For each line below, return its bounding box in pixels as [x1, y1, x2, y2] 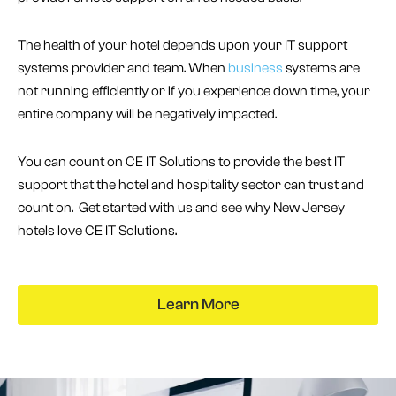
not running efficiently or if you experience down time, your [18, 83, 370, 100]
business [228, 60, 283, 77]
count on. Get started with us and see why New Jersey [18, 200, 345, 217]
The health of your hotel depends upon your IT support [18, 37, 347, 54]
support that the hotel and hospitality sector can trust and [18, 177, 364, 194]
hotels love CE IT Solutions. [18, 223, 177, 240]
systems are [283, 60, 360, 77]
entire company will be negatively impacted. [18, 106, 277, 123]
